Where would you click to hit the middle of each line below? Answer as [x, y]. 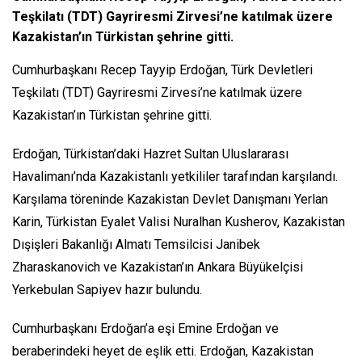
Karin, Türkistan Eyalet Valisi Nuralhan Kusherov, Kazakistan [179, 222]
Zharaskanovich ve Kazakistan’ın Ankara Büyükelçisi [158, 267]
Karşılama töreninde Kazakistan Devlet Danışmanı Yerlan [170, 200]
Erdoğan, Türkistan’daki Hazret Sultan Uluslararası [150, 154]
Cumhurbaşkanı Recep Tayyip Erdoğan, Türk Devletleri [162, 70]
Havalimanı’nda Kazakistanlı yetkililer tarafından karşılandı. [175, 177]
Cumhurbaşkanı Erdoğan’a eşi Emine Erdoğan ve [145, 329]
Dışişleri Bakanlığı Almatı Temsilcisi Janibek [136, 245]
